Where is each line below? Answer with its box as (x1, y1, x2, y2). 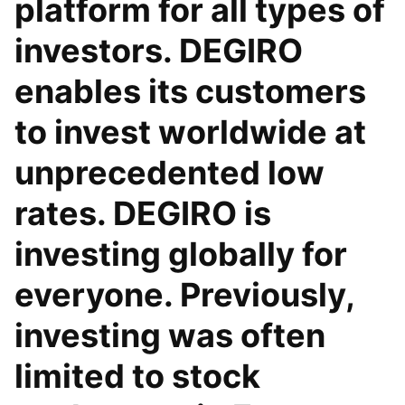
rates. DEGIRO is (14, 193, 271, 233)
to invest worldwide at (14, 112, 366, 152)
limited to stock (14, 356, 260, 396)
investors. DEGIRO (14, 31, 303, 71)
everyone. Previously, (14, 275, 354, 315)
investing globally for (14, 234, 347, 274)
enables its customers (14, 71, 366, 111)
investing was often (14, 316, 325, 355)
